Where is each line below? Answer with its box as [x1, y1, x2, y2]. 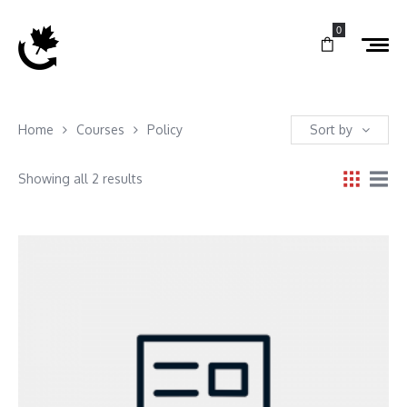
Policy [147, 121, 183, 137]
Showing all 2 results [18, 170, 143, 186]
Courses [76, 121, 124, 137]
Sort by [310, 121, 352, 137]
